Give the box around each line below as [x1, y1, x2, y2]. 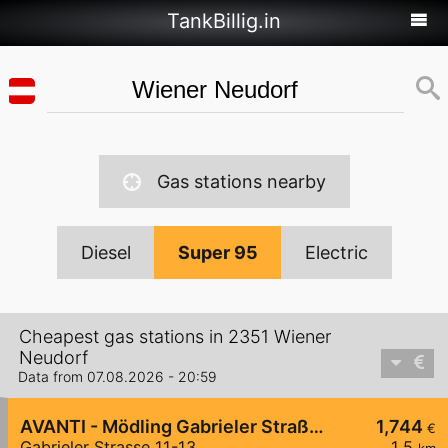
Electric [304, 242, 368, 263]
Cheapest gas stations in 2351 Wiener [19, 326, 331, 348]
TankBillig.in [167, 9, 281, 33]
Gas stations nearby [156, 171, 326, 192]
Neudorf [19, 347, 88, 369]
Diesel [80, 242, 131, 263]
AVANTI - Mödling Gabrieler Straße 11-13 [309, 416, 324, 438]
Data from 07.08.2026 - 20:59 [18, 368, 217, 386]
